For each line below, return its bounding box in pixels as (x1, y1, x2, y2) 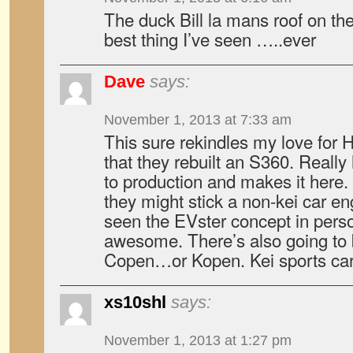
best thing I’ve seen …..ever (104, 26, 316, 51)
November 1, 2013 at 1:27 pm (104, 333, 292, 348)
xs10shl (104, 292, 166, 312)
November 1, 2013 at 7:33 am (104, 112, 292, 128)
